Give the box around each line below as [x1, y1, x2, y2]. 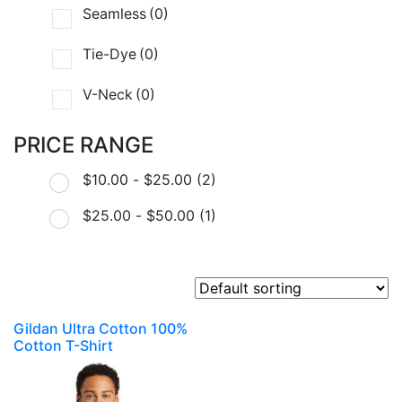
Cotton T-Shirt [13, 336, 113, 355]
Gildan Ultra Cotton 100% [13, 319, 188, 338]
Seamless [83, 4, 146, 23]
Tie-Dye [83, 45, 136, 64]
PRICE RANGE [13, 132, 153, 159]
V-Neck [83, 85, 133, 104]
